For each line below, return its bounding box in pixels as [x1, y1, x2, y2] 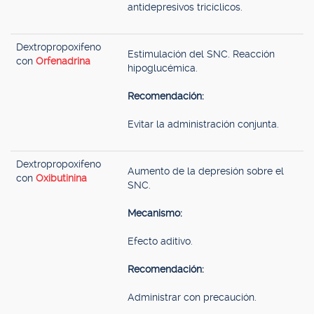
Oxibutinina [36, 172, 87, 184]
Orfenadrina [36, 55, 90, 67]
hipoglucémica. [128, 62, 198, 74]
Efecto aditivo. [128, 235, 193, 247]
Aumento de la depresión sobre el [128, 165, 284, 177]
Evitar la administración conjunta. [128, 118, 279, 130]
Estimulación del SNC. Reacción [128, 48, 275, 60]
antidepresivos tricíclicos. [128, 1, 243, 13]
